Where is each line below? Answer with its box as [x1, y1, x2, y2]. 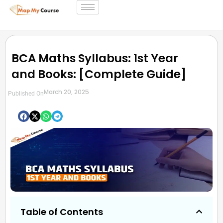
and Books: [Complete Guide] [11, 66, 187, 83]
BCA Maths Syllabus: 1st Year [11, 50, 179, 67]
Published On [8, 90, 44, 98]
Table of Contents [20, 205, 103, 218]
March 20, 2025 [44, 88, 89, 97]
